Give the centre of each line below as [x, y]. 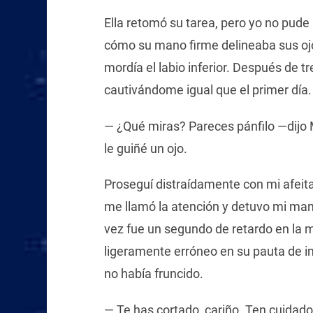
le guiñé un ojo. [145, 148]
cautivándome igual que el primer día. [208, 89]
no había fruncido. [153, 274]
